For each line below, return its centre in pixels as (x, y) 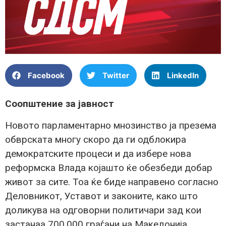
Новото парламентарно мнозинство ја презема (111, 125)
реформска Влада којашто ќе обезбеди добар (109, 167)
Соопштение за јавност (60, 104)
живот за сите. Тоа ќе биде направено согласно (112, 182)
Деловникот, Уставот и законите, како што (101, 196)
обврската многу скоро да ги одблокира (96, 139)
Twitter (116, 75)
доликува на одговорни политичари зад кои (103, 210)
